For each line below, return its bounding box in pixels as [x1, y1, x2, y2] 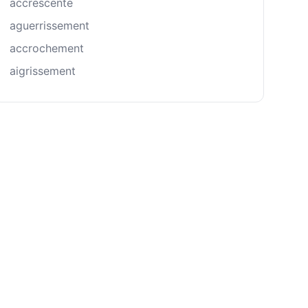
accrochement [10, 41, 84, 55]
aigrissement [10, 64, 76, 78]
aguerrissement [10, 19, 89, 32]
